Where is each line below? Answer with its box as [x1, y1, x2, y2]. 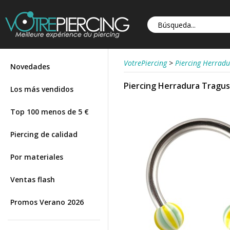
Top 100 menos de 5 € [10, 107, 89, 117]
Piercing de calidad [10, 129, 78, 139]
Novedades [10, 62, 50, 71]
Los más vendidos [10, 84, 73, 94]
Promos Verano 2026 [10, 197, 84, 207]
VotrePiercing [124, 58, 167, 68]
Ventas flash [10, 175, 55, 184]
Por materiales [10, 152, 63, 162]
